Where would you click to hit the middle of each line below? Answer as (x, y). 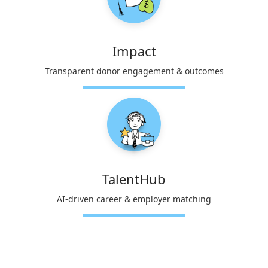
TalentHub (134, 179)
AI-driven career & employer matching (134, 199)
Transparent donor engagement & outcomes (134, 71)
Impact (134, 51)
